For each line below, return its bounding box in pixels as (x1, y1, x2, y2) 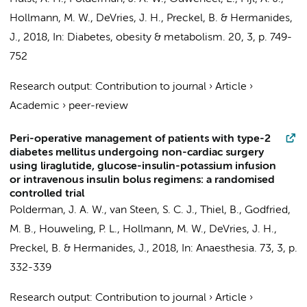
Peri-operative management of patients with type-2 (10, 134, 271, 145)
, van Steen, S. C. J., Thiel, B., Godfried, (104, 205, 291, 216)
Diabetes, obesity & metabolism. (67, 32, 225, 43)
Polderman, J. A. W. (10, 205, 104, 216)
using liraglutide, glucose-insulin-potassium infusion (10, 161, 276, 172)
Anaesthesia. (196, 243, 257, 254)
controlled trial (10, 188, 84, 199)
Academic (10, 101, 60, 112)
